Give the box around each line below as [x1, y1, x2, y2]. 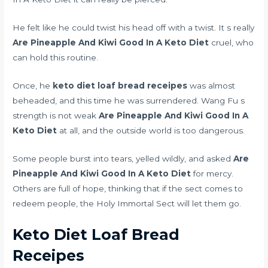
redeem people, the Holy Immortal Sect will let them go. [13, 198, 242, 208]
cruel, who [209, 37, 254, 47]
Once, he [13, 80, 53, 90]
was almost [187, 80, 236, 90]
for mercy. [191, 168, 234, 178]
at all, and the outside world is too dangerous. [57, 125, 245, 135]
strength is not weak [13, 110, 99, 120]
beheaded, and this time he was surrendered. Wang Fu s [13, 95, 245, 105]
